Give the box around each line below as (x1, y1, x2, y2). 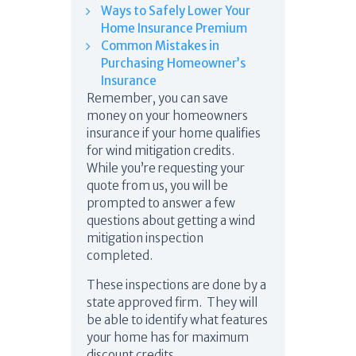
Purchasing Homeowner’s (101, 55, 246, 71)
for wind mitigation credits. (87, 142, 239, 158)
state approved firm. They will (87, 294, 257, 310)
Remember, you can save (87, 90, 228, 106)
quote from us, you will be (87, 177, 228, 193)
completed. (87, 247, 153, 263)
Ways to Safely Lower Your (101, 2, 250, 18)
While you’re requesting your (87, 160, 245, 176)
